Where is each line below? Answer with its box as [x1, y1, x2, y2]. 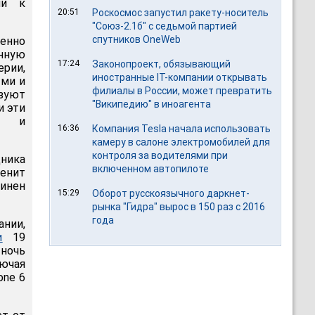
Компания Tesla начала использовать [92, 123, 271, 134]
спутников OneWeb [92, 34, 181, 45]
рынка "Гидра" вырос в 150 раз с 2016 [92, 201, 266, 212]
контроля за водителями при [92, 150, 229, 161]
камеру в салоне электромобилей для [92, 136, 271, 148]
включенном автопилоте [92, 163, 210, 174]
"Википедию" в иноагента [92, 98, 212, 110]
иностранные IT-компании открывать [92, 72, 268, 83]
